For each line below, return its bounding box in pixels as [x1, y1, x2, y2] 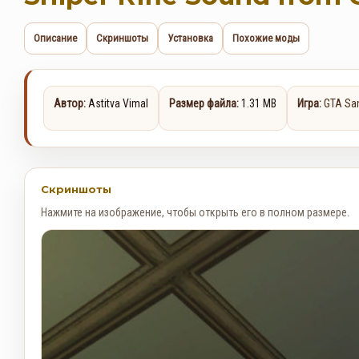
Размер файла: [169, 97, 239, 110]
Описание [34, 32, 77, 44]
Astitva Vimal [86, 97, 148, 110]
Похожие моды [232, 32, 300, 44]
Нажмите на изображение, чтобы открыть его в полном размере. [41, 206, 349, 219]
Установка [167, 32, 213, 44]
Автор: [54, 97, 86, 110]
